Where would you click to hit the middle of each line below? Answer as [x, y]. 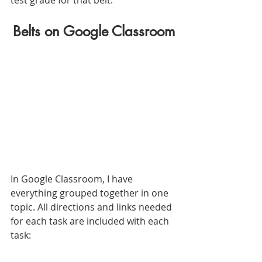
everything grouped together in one [91, 193]
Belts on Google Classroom [94, 31]
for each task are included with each [91, 221]
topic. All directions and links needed [92, 207]
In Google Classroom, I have [73, 179]
